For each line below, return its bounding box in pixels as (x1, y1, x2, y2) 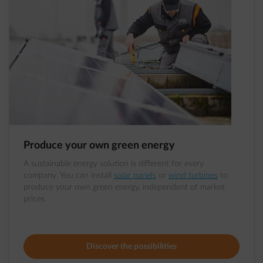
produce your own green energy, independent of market (23, 183, 225, 191)
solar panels (114, 171, 156, 180)
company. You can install (23, 171, 114, 180)
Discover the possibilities (86, 242, 177, 251)
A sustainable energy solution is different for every (23, 160, 204, 168)
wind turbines (168, 171, 218, 180)
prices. (23, 195, 46, 203)
